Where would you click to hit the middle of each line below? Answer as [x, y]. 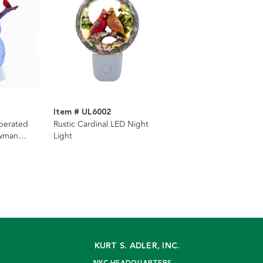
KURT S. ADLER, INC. [137, 246]
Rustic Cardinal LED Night [101, 124]
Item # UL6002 [82, 112]
